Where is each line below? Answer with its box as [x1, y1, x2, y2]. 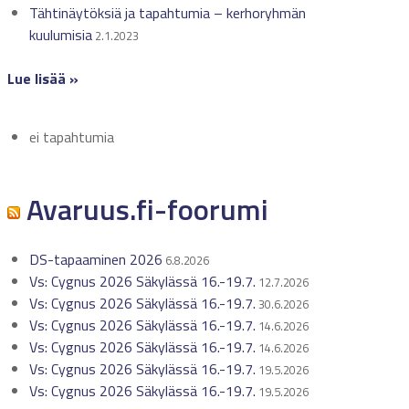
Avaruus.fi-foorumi [19, 187, 268, 231]
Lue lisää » [6, 68, 79, 89]
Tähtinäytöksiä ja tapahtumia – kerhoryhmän [28, 2, 306, 24]
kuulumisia [28, 24, 92, 46]
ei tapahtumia [28, 126, 114, 148]
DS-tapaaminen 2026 [28, 248, 163, 270]
